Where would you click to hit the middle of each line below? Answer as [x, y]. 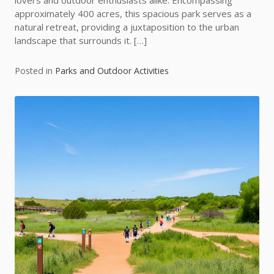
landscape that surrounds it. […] [81, 41]
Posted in [35, 71]
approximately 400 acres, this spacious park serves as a [133, 14]
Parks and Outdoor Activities [112, 71]
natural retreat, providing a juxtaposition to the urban [127, 27]
